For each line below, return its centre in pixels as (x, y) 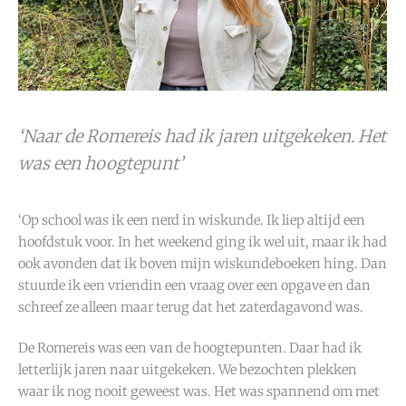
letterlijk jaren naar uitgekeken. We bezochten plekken (188, 370)
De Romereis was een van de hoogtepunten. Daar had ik (190, 348)
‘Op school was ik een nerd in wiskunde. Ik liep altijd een (192, 220)
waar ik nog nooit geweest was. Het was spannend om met (199, 392)
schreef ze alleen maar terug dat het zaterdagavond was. (191, 307)
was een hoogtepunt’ (101, 163)
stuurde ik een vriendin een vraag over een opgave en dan (194, 285)
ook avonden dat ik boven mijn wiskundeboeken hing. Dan (203, 263)
